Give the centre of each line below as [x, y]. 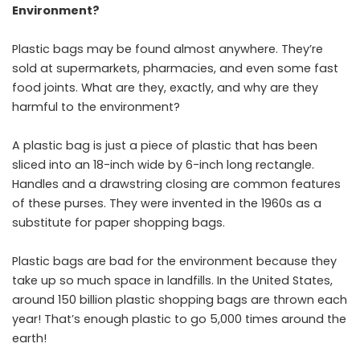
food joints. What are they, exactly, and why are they [165, 88]
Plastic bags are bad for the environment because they [174, 261]
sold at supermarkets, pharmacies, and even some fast [175, 68]
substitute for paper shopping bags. [119, 223]
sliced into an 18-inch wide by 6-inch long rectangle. [163, 165]
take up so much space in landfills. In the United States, [172, 280]
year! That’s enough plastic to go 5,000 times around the [179, 319]
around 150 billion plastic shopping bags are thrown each [180, 300]
